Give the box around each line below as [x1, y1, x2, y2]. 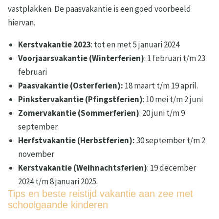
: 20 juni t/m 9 [139, 108, 185, 119]
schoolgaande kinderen [8, 199, 108, 211]
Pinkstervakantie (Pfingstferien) [18, 94, 143, 105]
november [18, 149, 55, 160]
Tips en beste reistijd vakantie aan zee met [8, 188, 193, 199]
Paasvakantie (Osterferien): [18, 80, 124, 91]
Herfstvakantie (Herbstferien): [18, 135, 135, 146]
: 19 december [147, 162, 197, 174]
